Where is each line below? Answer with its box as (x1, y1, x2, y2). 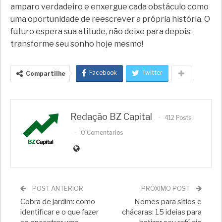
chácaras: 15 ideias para (122, 207, 202, 217)
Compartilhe (26, 69, 65, 77)
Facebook (89, 68, 117, 76)
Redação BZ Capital (70, 111, 152, 122)
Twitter (142, 68, 163, 76)
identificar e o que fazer (20, 207, 99, 217)
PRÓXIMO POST (141, 184, 191, 192)
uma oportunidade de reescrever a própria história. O (10, 14, 210, 24)
